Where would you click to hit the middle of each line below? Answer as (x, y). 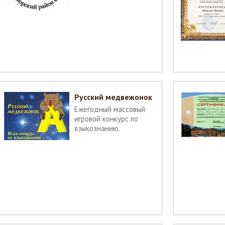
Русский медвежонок (113, 97)
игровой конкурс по (106, 119)
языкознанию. (97, 128)
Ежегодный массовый (110, 109)
